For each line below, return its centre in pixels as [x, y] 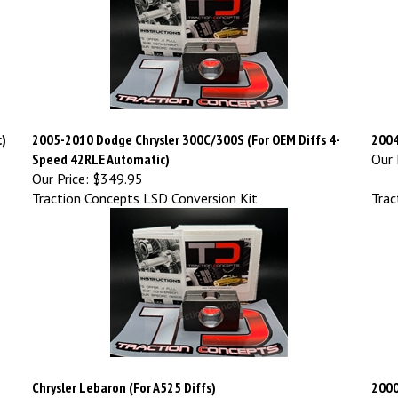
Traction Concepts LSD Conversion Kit [145, 190]
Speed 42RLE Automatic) [101, 151]
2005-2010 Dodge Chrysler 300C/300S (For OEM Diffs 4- [186, 131]
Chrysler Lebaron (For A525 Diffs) [124, 379]
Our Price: [60, 170]
